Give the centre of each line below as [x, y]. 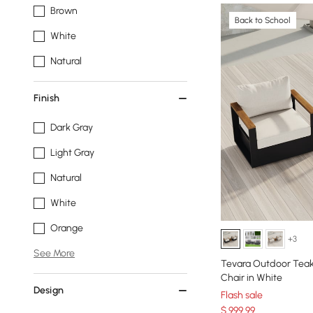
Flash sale [242, 295]
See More [54, 253]
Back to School [263, 20]
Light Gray [72, 153]
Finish [46, 98]
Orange [67, 228]
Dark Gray [72, 128]
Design [49, 290]
